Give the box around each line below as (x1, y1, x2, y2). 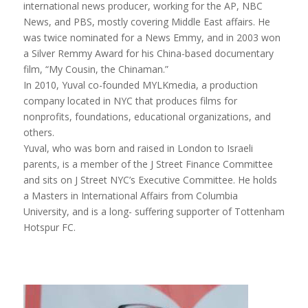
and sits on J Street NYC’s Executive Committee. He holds (23, 173, 277, 187)
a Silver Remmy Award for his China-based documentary (23, 47, 274, 60)
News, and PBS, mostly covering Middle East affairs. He (23, 15, 270, 29)
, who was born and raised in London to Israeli (46, 142, 253, 155)
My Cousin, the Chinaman (48, 63, 163, 76)
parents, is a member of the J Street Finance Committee (23, 157, 273, 171)
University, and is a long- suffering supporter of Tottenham (23, 205, 285, 219)
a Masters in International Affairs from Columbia (23, 189, 238, 203)
